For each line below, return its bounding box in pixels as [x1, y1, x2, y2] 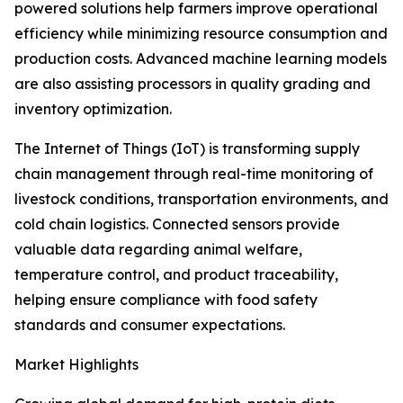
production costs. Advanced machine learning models [14, 49, 387, 68]
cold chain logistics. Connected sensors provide [14, 215, 340, 234]
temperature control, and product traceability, [14, 265, 338, 284]
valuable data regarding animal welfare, [14, 240, 302, 259]
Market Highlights [14, 355, 139, 374]
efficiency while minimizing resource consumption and [14, 24, 388, 43]
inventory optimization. [14, 100, 172, 119]
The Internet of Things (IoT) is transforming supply [14, 139, 360, 158]
